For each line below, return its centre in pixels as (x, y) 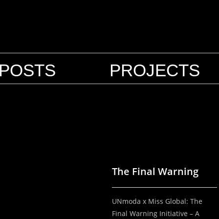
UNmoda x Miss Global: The (157, 201)
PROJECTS (155, 70)
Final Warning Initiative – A (155, 213)
